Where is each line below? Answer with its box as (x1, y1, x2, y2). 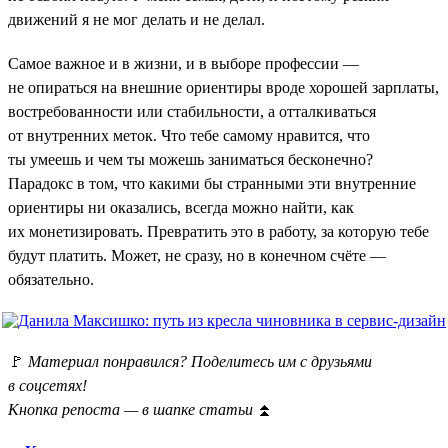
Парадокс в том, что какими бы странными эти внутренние (8, 174, 416, 192)
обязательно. (8, 270, 94, 288)
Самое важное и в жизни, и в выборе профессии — (8, 54, 359, 72)
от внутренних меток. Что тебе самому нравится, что (8, 126, 370, 144)
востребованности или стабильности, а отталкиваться (8, 102, 376, 120)
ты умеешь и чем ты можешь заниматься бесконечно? (8, 150, 373, 168)
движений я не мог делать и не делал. (8, 10, 265, 28)
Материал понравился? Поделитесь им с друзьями (28, 352, 372, 370)
